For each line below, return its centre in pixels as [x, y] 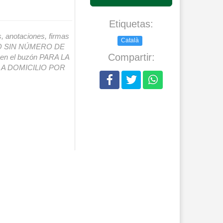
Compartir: [131, 57]
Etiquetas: [131, 24]
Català [130, 40]
